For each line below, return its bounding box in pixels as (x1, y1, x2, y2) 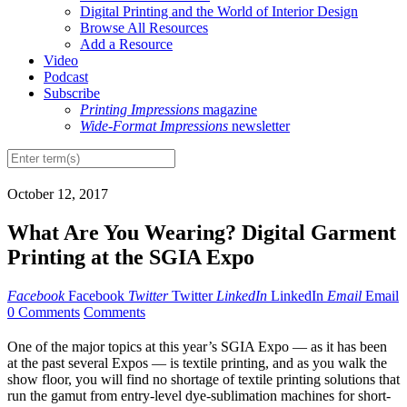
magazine (199, 102, 257, 118)
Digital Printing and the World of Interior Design (80, 4, 358, 20)
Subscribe (44, 85, 100, 102)
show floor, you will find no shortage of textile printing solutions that (7, 372, 400, 388)
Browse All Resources (80, 20, 208, 36)
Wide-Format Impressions (80, 118, 228, 134)
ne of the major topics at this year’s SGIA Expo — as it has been (18, 339, 387, 355)
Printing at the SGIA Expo (7, 245, 254, 270)
